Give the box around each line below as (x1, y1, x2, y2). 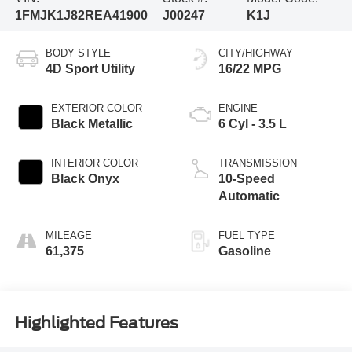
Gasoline (218, 244, 271, 258)
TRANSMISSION (218, 156, 297, 169)
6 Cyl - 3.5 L (218, 116, 287, 130)
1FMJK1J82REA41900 (14, 8, 148, 22)
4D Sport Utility (45, 61, 135, 75)
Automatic (218, 189, 280, 203)
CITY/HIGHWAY (218, 46, 293, 59)
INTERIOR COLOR (50, 156, 138, 169)
